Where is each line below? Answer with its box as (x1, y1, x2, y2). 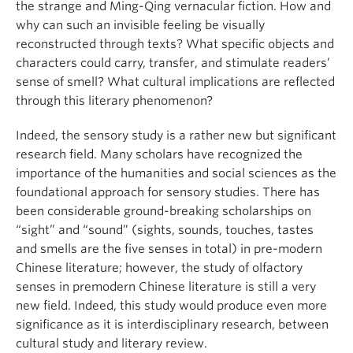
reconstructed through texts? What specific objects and (16, 36, 334, 51)
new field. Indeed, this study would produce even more (16, 298, 327, 313)
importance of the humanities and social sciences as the (16, 165, 336, 180)
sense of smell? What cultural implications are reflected (16, 74, 335, 89)
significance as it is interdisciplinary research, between (16, 317, 329, 332)
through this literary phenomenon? (16, 93, 213, 108)
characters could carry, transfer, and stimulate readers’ (16, 55, 330, 70)
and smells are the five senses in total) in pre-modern (16, 241, 322, 256)
